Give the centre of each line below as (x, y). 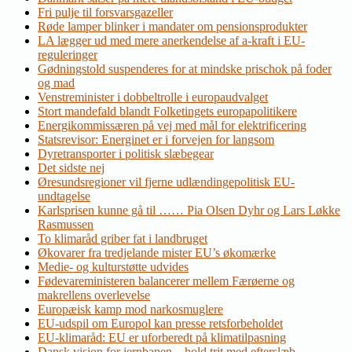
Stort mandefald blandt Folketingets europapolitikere (167, 112)
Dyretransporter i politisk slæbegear (126, 154)
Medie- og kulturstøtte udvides (113, 267)
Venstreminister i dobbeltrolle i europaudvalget (153, 97)
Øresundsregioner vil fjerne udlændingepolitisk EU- (166, 182)
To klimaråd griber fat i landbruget (123, 239)
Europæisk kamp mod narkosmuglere (130, 310)
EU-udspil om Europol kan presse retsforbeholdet (160, 324)
